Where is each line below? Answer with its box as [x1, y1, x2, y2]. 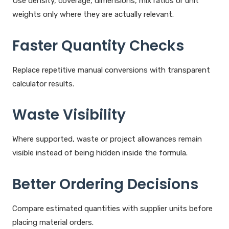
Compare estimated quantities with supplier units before [12, 204, 213, 214]
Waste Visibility [12, 105, 126, 125]
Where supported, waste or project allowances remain [12, 134, 202, 144]
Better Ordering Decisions [12, 174, 198, 195]
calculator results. [12, 79, 74, 88]
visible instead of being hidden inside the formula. [12, 148, 188, 158]
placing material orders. [12, 218, 94, 227]
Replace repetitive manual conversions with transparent [12, 65, 210, 75]
